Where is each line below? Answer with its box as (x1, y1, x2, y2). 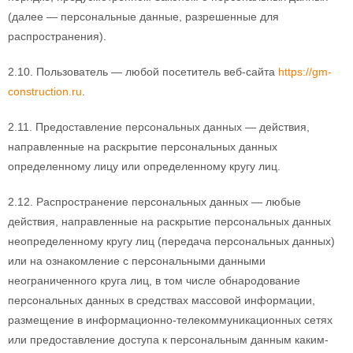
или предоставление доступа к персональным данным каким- (8, 333, 329, 346)
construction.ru (8, 85, 82, 98)
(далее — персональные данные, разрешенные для (8, 10, 279, 23)
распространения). (8, 30, 106, 43)
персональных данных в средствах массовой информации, (8, 294, 315, 307)
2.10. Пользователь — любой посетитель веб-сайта (8, 65, 278, 78)
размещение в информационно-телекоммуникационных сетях (8, 314, 333, 326)
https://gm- (278, 65, 332, 78)
